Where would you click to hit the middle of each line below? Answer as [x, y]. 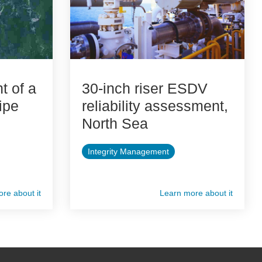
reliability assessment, [155, 106]
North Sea [115, 124]
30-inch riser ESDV [144, 89]
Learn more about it [196, 193]
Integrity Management [128, 152]
